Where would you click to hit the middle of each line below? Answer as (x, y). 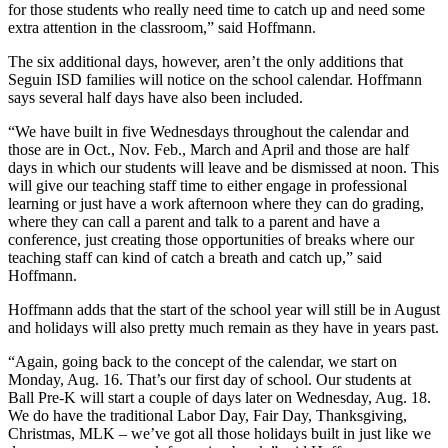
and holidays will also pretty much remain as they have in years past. (223, 327)
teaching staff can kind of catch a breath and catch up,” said (195, 257)
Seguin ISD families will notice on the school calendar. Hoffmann (215, 79)
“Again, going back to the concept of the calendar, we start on (202, 361)
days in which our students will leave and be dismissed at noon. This (223, 167)
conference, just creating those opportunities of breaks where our (211, 239)
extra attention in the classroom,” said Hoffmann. (162, 27)
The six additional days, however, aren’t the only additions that (205, 61)
